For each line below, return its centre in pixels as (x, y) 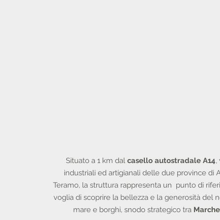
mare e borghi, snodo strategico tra (133, 210)
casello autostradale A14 (170, 161)
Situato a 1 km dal (96, 161)
